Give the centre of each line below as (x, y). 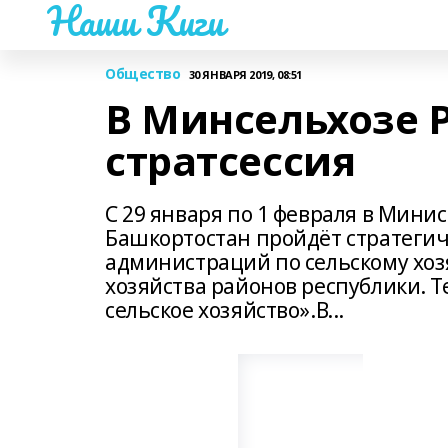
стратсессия (230, 160)
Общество (143, 73)
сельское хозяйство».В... (224, 310)
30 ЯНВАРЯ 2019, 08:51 (245, 74)
